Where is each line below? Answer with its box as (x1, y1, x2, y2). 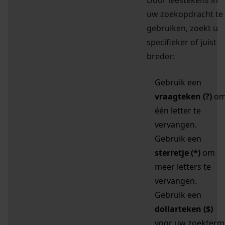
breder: (147, 51, 175, 62)
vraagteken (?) (155, 91, 212, 102)
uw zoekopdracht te (147, 9, 223, 20)
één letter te (155, 105, 201, 117)
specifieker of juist (147, 37, 216, 48)
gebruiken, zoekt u (147, 23, 218, 34)
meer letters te (155, 161, 211, 173)
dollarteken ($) (155, 203, 213, 215)
